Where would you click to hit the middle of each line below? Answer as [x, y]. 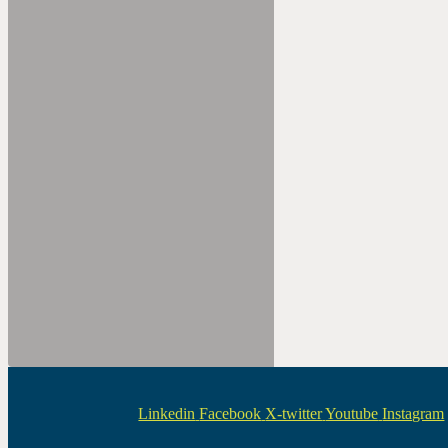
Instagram [413, 413]
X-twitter [294, 413]
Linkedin [167, 413]
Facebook [230, 413]
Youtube [352, 413]
